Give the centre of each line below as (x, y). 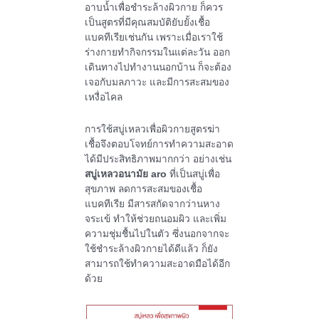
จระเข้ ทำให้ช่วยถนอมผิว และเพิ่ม (155, 219)
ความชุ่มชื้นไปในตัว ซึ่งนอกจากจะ (157, 234)
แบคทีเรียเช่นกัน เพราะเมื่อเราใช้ (153, 38)
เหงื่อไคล (103, 98)
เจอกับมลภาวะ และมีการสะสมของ (157, 83)
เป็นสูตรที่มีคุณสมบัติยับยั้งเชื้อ (147, 23)
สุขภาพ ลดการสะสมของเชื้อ (143, 189)
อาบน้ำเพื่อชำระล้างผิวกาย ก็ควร (153, 8)
